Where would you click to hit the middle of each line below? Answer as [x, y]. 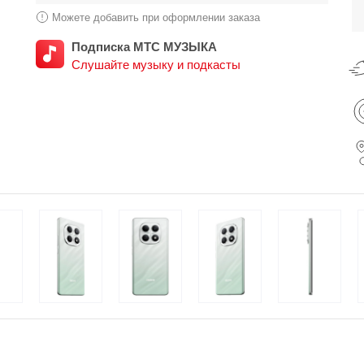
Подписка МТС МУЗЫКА [144, 47]
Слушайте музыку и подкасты [156, 65]
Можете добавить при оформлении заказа [156, 17]
